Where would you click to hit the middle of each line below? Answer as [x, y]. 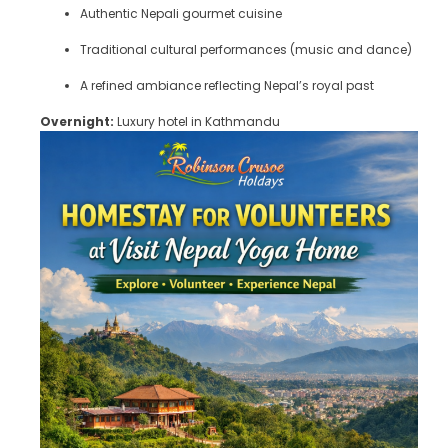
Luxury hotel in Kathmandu [197, 121]
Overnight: [77, 121]
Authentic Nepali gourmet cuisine [181, 13]
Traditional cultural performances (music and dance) [246, 49]
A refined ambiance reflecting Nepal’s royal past [227, 85]
